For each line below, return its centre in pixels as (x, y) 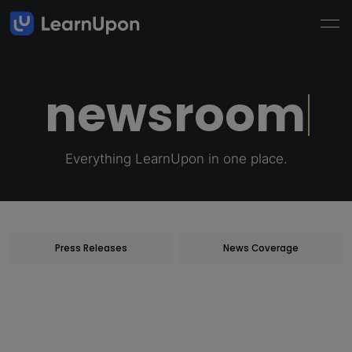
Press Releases (91, 248)
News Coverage (261, 248)
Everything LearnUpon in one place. (176, 158)
